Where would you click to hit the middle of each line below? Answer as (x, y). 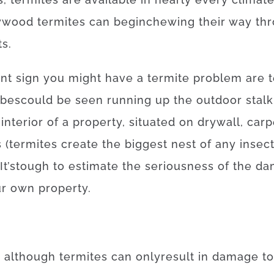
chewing (171, 22)
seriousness (180, 166)
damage (235, 257)
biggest (146, 144)
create (80, 144)
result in (185, 257)
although (30, 257)
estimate (94, 166)
